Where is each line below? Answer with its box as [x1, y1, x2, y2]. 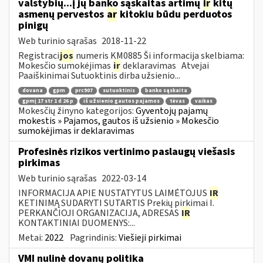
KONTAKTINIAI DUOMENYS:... [18, 216, 135, 230]
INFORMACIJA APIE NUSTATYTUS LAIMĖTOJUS [18, 186, 209, 200]
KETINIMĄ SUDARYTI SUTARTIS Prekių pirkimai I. [18, 196, 214, 210]
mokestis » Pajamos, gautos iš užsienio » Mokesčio [18, 114, 219, 127]
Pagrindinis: [70, 231, 119, 244]
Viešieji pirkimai [119, 231, 181, 244]
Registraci [18, 49, 59, 62]
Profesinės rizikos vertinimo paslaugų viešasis [18, 144, 235, 159]
